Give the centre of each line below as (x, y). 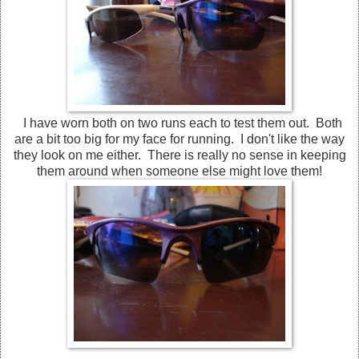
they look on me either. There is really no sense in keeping (179, 155)
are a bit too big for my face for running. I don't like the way (179, 139)
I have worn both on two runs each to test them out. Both (179, 123)
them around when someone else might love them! (179, 171)
